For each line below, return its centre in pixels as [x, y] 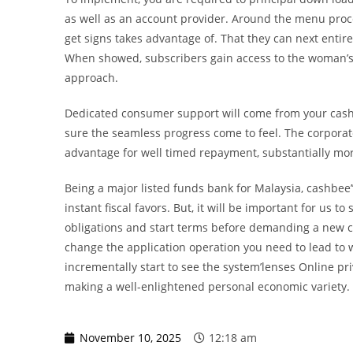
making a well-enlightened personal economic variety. [207, 286]
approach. [91, 78]
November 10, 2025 [130, 338]
